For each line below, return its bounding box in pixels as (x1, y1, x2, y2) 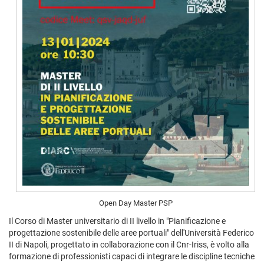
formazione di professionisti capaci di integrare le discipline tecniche (9, 251, 255, 261)
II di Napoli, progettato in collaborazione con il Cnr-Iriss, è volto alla (9, 239, 249, 249)
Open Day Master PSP (98, 199, 173, 208)
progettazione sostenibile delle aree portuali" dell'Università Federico (9, 227, 254, 237)
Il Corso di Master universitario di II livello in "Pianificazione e (9, 216, 226, 226)
